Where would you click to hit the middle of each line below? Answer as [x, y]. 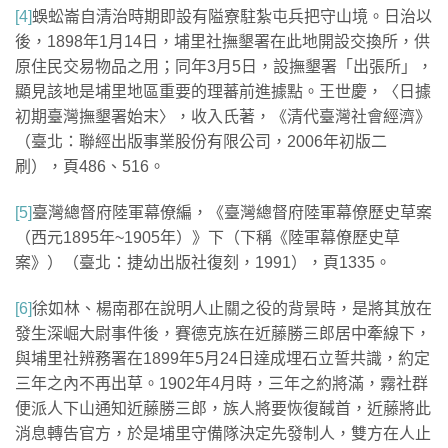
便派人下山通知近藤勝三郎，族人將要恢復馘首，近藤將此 [223, 408]
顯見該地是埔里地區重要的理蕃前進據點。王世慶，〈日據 [223, 91]
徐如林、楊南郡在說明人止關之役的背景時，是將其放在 [232, 308]
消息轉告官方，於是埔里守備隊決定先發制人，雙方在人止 [223, 433]
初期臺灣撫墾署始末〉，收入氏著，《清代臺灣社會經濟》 [223, 116]
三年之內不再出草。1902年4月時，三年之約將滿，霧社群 [221, 383]
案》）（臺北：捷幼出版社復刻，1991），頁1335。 [203, 262]
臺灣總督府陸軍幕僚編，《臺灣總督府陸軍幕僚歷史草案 [232, 212]
